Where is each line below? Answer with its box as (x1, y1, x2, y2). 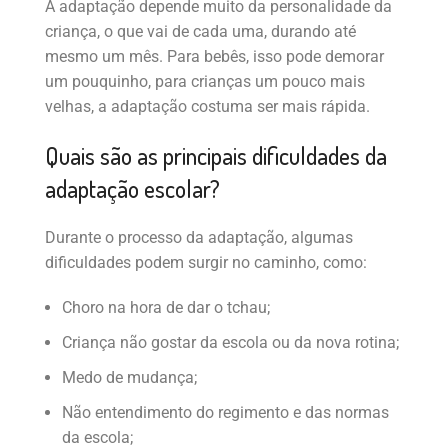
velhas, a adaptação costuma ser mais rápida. (45, 96, 370, 116)
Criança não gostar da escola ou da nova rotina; (62, 332, 399, 352)
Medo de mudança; (62, 367, 197, 387)
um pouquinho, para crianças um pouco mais (45, 71, 365, 91)
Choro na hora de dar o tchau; (62, 297, 270, 317)
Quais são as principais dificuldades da (45, 139, 387, 171)
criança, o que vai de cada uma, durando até (45, 21, 356, 41)
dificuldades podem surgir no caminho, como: (45, 252, 367, 272)
